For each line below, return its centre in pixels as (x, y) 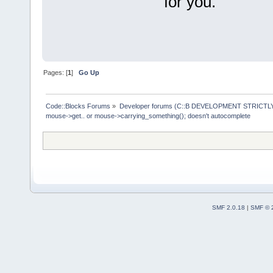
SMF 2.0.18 (228, 208)
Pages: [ (56, 73)
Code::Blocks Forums (78, 106)
